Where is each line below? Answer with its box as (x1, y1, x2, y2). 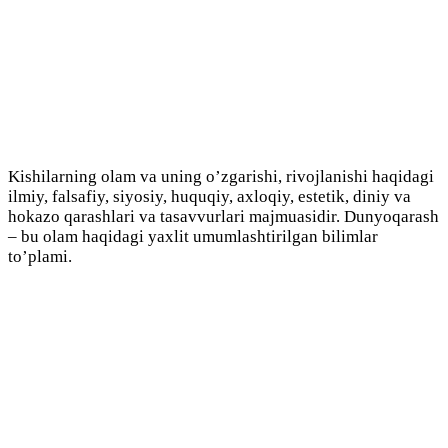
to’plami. (8, 247, 72, 267)
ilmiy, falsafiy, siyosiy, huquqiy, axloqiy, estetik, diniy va (8, 187, 411, 207)
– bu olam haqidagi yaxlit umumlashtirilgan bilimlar (8, 227, 378, 247)
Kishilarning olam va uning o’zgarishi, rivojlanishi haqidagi (8, 167, 434, 187)
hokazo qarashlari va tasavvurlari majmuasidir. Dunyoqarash (8, 207, 439, 227)
